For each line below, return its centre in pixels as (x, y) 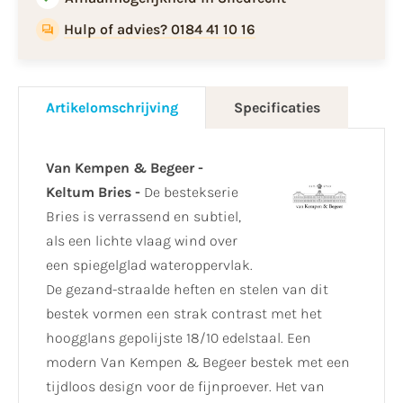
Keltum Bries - (95, 193)
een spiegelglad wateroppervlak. (149, 265)
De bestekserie (191, 193)
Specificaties (277, 108)
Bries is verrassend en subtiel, (143, 217)
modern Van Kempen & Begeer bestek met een (198, 363)
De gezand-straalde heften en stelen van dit (187, 290)
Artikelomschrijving (112, 108)
